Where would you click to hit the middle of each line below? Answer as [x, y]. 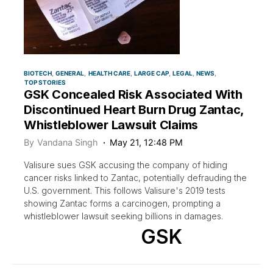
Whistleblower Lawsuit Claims [111, 125]
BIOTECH [38, 73]
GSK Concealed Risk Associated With [133, 94]
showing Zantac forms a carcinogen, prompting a [122, 203]
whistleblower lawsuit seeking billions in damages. [123, 216]
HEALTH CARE [109, 73]
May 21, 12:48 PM [147, 142]
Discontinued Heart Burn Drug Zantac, [134, 109]
